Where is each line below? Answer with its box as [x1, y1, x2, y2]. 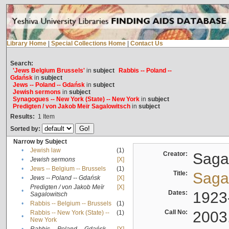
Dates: [168, 189, 191, 197]
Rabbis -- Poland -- [118, 67, 172, 75]
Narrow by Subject [13, 138, 67, 146]
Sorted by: [10, 125, 42, 133]
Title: [173, 170, 191, 177]
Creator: [163, 150, 191, 158]
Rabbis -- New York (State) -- [30, 209, 109, 217]
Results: [10, 113, 35, 121]
